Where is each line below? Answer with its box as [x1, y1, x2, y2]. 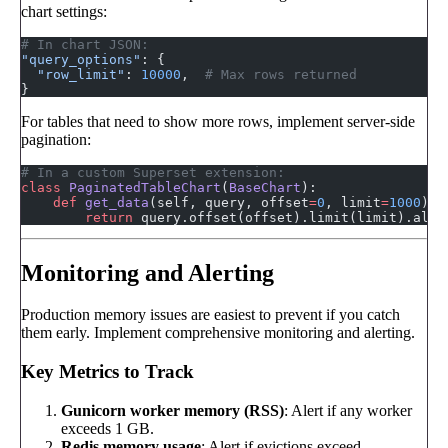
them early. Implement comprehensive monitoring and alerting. [21, 324, 415, 342]
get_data [77, 194, 149, 210]
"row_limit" [21, 66, 125, 82]
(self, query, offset [149, 194, 309, 210]
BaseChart [229, 179, 301, 195]
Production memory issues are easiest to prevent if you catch [21, 306, 400, 324]
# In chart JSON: [21, 36, 149, 52]
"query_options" [21, 51, 141, 67]
